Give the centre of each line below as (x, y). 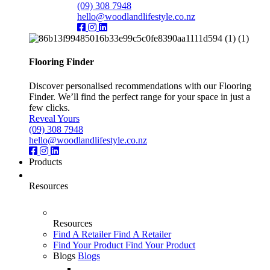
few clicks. (49, 107)
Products (46, 162)
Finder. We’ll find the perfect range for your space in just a (140, 96)
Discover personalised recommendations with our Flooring (140, 86)
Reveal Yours (54, 118)
